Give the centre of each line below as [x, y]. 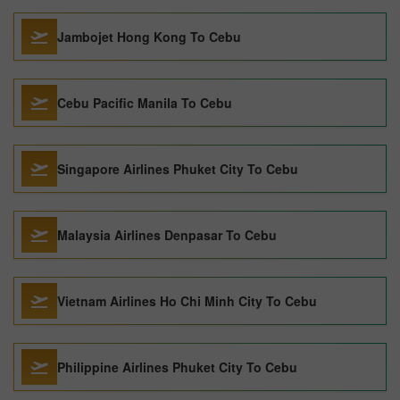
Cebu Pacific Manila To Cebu [145, 103]
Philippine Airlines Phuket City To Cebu [177, 367]
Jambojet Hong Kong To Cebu [149, 37]
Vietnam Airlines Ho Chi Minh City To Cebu [187, 301]
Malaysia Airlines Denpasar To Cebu [167, 235]
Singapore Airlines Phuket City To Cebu [178, 169]
